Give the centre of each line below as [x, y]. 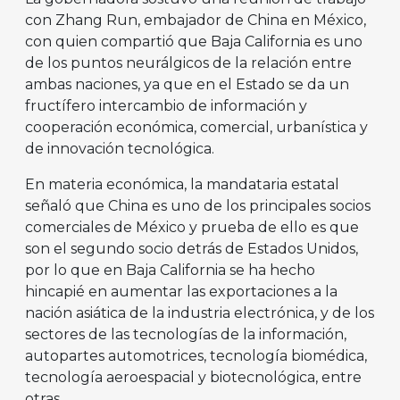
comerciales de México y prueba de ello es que [192, 227]
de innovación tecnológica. [121, 148]
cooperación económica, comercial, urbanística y [196, 127]
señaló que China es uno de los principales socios [198, 205]
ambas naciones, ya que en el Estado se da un [187, 84]
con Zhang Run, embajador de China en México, [196, 20]
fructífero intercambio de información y [166, 105]
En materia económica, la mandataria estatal [182, 184]
